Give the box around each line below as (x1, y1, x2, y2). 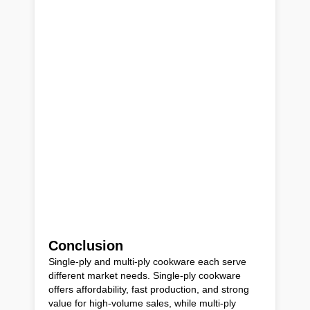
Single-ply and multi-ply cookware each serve (48, 255, 246, 267)
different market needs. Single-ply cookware (48, 269, 241, 281)
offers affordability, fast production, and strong (48, 283, 249, 295)
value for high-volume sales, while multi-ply (48, 297, 236, 309)
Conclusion (48, 237, 123, 253)
